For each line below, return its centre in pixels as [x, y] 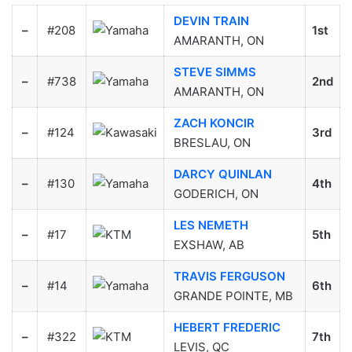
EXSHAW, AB [209, 244]
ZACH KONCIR [214, 123]
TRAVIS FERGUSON [229, 276]
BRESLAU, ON [212, 142]
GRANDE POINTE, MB [233, 295]
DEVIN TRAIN [211, 20]
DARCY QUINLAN [222, 174]
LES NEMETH [211, 225]
